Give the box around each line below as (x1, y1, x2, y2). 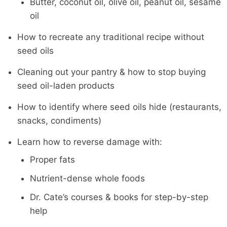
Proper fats (30, 154, 75, 165)
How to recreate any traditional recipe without (17, 31, 204, 42)
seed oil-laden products (17, 80, 115, 91)
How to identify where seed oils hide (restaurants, (17, 101, 221, 112)
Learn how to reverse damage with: (17, 136, 162, 147)
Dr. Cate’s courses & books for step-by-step (30, 192, 209, 202)
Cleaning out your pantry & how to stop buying (17, 66, 206, 77)
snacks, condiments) (17, 115, 101, 126)
